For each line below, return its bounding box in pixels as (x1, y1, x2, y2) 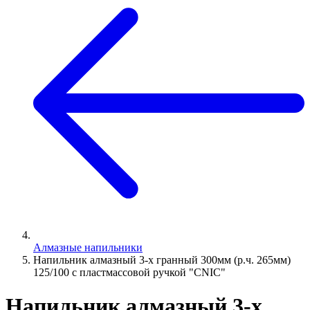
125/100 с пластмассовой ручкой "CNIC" (33, 266, 226, 278)
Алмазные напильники (33, 241, 143, 253)
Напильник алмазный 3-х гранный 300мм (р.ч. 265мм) (33, 253, 291, 266)
